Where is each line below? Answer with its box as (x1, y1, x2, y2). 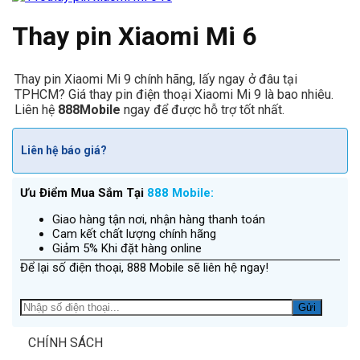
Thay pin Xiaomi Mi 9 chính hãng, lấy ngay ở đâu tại (14, 71, 297, 87)
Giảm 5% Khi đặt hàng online (52, 240, 202, 256)
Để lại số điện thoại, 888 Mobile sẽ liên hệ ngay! (20, 260, 268, 275)
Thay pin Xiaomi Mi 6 (12, 21, 256, 52)
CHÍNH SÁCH (28, 334, 103, 350)
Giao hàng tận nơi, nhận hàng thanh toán (52, 211, 265, 227)
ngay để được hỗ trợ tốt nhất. (124, 101, 284, 117)
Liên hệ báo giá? (21, 144, 107, 157)
